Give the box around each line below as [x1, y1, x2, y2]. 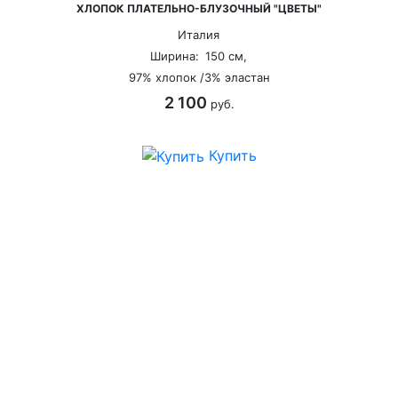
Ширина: [136, 48, 186, 63]
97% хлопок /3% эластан [115, 69, 257, 84]
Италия [163, 27, 206, 42]
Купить [190, 146, 243, 164]
